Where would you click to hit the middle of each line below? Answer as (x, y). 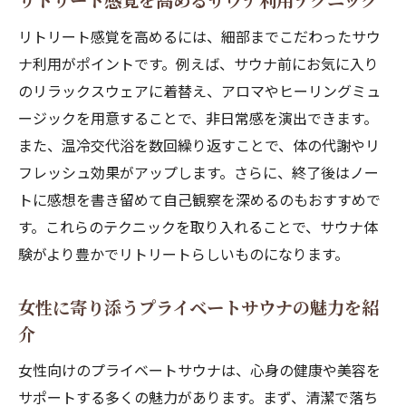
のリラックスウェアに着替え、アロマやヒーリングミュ (199, 91)
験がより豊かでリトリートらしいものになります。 (184, 254)
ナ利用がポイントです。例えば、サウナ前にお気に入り (198, 63)
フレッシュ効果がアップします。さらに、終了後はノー (198, 172)
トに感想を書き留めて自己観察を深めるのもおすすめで (199, 199)
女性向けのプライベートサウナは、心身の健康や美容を (199, 370)
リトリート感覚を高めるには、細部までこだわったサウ (199, 36)
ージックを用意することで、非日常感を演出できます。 (198, 118)
